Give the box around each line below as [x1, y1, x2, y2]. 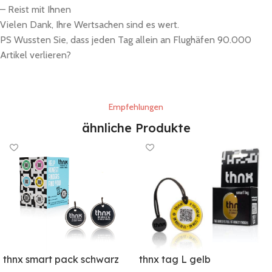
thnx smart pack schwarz [3, 253, 119, 266]
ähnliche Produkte [81, 120, 191, 136]
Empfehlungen [109, 101, 163, 113]
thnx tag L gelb [139, 253, 211, 266]
